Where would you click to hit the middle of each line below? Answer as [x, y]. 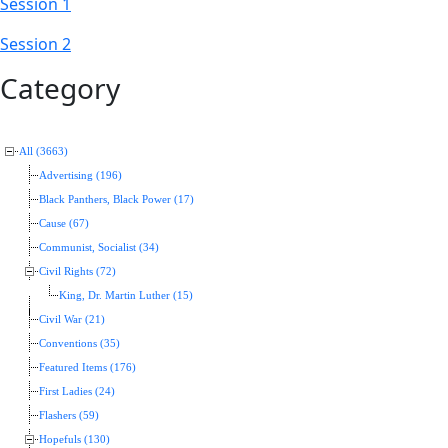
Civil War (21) [72, 320]
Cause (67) [64, 224]
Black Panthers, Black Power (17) [116, 200]
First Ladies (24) [77, 392]
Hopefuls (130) [74, 440]
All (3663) [43, 152]
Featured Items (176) [87, 368]
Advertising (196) [80, 176]
